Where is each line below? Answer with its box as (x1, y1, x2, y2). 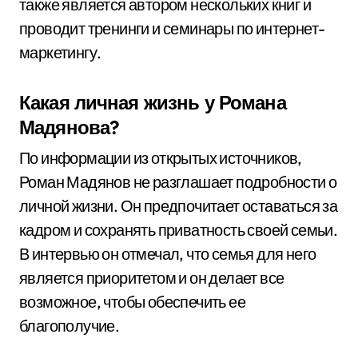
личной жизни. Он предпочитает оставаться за (19, 196, 338, 216)
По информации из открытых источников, (19, 148, 302, 168)
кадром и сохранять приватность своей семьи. (19, 220, 338, 240)
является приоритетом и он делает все (19, 268, 284, 288)
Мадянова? (19, 115, 120, 139)
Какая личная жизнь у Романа (19, 90, 286, 114)
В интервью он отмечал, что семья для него (19, 244, 316, 264)
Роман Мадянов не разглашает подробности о (19, 172, 337, 192)
